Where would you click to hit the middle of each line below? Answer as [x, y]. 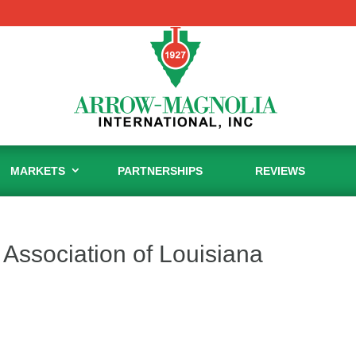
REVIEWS [280, 170]
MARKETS [38, 170]
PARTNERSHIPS [160, 170]
